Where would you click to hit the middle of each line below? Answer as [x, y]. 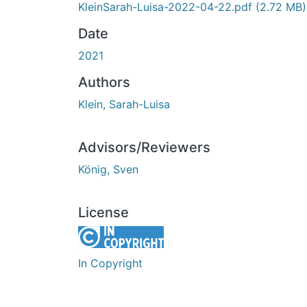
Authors [104, 82]
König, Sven [108, 169]
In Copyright [110, 263]
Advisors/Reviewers [144, 147]
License [103, 212]
